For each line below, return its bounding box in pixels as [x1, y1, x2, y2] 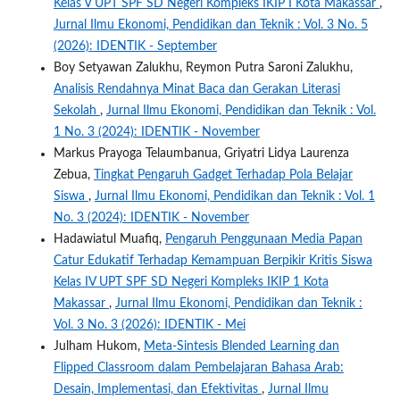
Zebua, [53, 168, 94, 181]
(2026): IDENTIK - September [53, 39, 217, 53]
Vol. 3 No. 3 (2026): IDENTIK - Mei [53, 318, 246, 331]
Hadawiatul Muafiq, [53, 232, 165, 246]
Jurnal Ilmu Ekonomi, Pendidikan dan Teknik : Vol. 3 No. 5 [53, 18, 368, 31]
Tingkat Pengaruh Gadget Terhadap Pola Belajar [93, 168, 353, 181]
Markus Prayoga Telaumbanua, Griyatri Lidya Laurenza [53, 146, 349, 160]
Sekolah [53, 104, 100, 117]
